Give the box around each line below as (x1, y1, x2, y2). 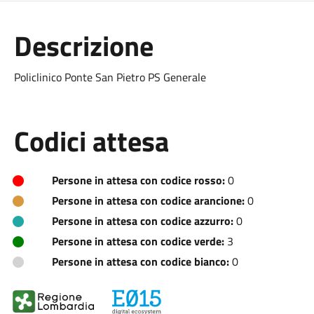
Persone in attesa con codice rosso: (51, 172, 225, 189)
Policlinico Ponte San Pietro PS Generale (13, 69, 206, 86)
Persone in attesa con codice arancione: (51, 192, 245, 209)
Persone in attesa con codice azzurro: (51, 212, 233, 229)
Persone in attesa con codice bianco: (51, 253, 229, 270)
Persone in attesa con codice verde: (51, 233, 224, 250)
